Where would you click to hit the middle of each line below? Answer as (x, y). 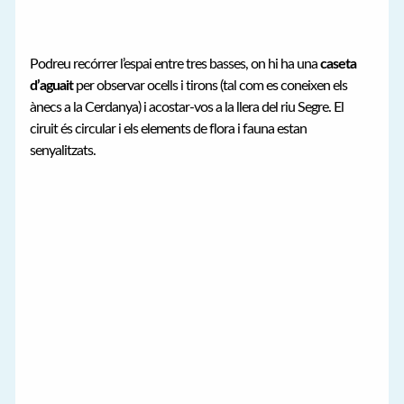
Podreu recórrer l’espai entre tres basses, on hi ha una (175, 64)
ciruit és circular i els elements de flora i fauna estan (169, 129)
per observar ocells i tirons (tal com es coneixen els (211, 85)
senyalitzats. (63, 150)
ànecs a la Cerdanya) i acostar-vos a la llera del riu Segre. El (187, 107)
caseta (339, 64)
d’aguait (52, 85)
